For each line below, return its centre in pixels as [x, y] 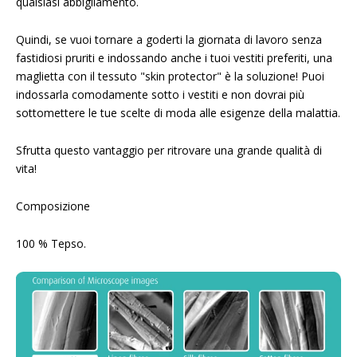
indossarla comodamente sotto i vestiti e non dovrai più [160, 94]
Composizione [53, 206]
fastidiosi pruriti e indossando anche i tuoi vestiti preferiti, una [174, 58]
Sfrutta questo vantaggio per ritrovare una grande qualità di [169, 150]
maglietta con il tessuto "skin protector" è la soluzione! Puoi [170, 76]
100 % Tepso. [51, 243]
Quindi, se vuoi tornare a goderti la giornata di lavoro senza [169, 39]
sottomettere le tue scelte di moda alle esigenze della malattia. [178, 113]
